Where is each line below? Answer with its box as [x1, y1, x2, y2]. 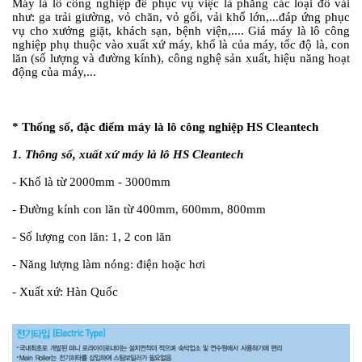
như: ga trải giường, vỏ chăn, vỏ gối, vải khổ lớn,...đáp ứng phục [12, 10, 350, 23]
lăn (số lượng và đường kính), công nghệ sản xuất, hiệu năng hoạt [12, 51, 350, 65]
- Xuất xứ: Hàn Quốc [12, 284, 118, 298]
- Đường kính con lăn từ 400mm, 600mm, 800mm [12, 202, 266, 216]
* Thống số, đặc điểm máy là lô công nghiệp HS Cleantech [12, 120, 318, 133]
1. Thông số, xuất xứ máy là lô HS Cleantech [12, 147, 243, 161]
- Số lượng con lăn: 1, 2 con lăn [12, 229, 171, 243]
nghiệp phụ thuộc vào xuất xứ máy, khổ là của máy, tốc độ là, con [12, 37, 350, 51]
